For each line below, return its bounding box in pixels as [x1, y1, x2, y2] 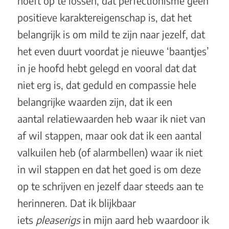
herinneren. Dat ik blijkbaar [17, 196, 136, 209]
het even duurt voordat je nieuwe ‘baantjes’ [17, 44, 209, 57]
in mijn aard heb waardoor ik [82, 213, 209, 226]
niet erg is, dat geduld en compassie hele [17, 78, 196, 91]
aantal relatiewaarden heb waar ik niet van [17, 112, 205, 125]
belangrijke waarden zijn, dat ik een [17, 95, 172, 108]
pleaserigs [35, 213, 83, 226]
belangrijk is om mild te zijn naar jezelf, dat [17, 28, 205, 40]
